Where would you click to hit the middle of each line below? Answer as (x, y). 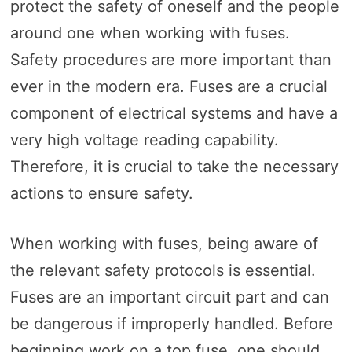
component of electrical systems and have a (174, 114)
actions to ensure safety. (101, 194)
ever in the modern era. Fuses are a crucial (169, 87)
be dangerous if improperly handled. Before (171, 324)
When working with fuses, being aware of (164, 244)
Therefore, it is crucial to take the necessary (174, 167)
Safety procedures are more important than (170, 60)
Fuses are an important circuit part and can (169, 297)
